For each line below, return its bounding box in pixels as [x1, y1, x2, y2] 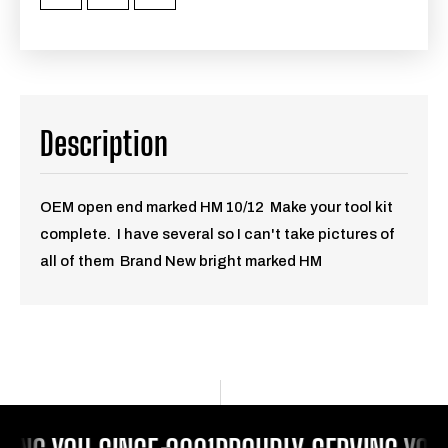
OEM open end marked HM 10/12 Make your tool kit [40, 199, 393, 216]
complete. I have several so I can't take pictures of [40, 226, 395, 243]
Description [40, 125, 168, 164]
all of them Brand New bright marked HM [40, 253, 325, 270]
